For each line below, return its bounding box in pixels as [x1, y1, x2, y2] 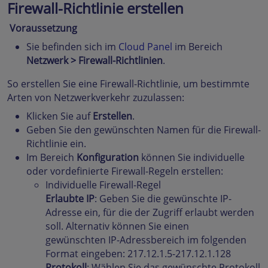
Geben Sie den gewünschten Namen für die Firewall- [26, 123, 261, 136]
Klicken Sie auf [26, 109, 93, 123]
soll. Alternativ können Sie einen [45, 220, 191, 233]
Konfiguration [77, 151, 139, 164]
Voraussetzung [10, 22, 77, 35]
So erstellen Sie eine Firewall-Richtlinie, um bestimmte [7, 77, 249, 90]
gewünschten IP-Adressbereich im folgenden [45, 233, 246, 246]
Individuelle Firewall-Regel [45, 178, 161, 191]
